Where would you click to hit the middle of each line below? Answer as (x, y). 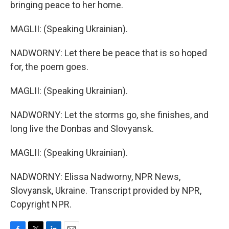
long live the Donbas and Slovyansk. (82, 129)
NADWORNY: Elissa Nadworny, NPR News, (95, 177)
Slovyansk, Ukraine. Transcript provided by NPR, (106, 190)
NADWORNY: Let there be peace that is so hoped (109, 53)
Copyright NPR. (41, 204)
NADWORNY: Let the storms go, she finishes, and (109, 115)
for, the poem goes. (49, 67)
